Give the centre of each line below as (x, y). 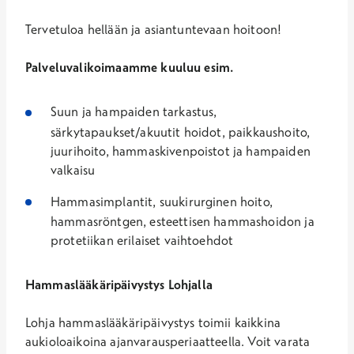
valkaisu (73, 169)
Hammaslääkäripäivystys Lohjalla (119, 285)
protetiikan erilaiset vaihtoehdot (142, 241)
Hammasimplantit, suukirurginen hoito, (162, 201)
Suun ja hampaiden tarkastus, (134, 112)
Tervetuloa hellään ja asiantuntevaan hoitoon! (154, 30)
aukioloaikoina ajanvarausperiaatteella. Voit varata (168, 342)
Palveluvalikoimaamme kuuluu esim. (130, 68)
